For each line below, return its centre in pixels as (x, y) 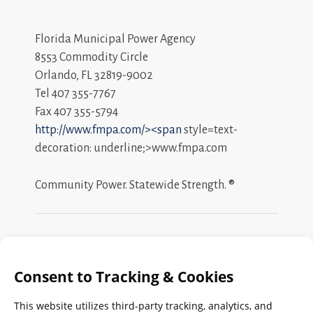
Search (53, 275)
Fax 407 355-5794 (77, 111)
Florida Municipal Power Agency (115, 39)
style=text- (210, 130)
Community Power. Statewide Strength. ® (135, 185)
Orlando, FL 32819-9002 (94, 75)
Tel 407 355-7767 (75, 93)
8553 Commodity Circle (92, 57)
